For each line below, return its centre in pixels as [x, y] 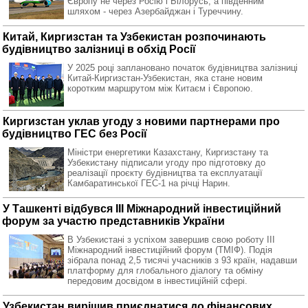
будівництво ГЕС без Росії [75, 134]
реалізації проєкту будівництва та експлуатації [165, 173]
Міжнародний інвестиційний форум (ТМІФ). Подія [170, 250]
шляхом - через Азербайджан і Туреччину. [155, 11]
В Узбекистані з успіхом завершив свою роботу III [171, 240]
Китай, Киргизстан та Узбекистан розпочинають [134, 37]
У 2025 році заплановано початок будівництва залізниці [183, 68]
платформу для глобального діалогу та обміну [165, 271]
